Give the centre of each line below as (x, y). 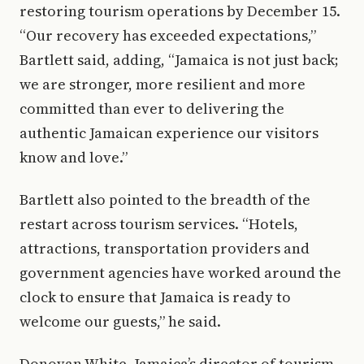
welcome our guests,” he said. (120, 321)
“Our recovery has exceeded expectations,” (168, 35)
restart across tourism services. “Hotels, (159, 224)
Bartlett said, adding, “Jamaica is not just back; (179, 60)
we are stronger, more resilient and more (162, 84)
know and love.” (74, 157)
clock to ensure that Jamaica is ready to (155, 297)
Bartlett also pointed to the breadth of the (165, 199)
